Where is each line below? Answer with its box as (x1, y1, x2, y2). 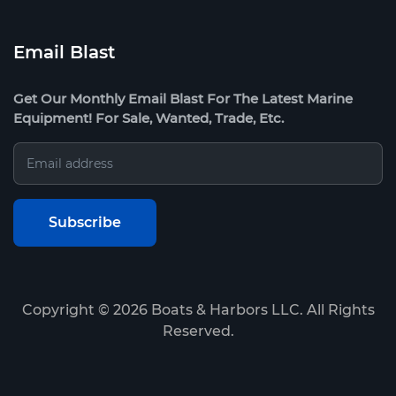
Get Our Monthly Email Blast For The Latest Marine (13, 90, 353, 108)
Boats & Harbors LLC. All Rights (147, 301, 375, 319)
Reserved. (162, 323, 234, 340)
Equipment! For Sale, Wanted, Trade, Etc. (13, 110, 284, 127)
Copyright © (21, 301, 113, 319)
